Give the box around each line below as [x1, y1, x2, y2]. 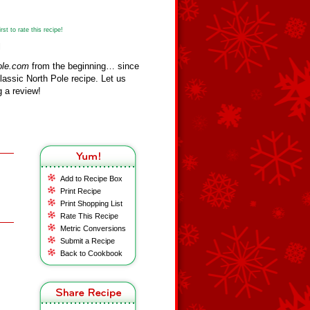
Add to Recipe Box [60, 174, 122, 183]
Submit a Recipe [60, 237, 115, 245]
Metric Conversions [60, 224, 126, 232]
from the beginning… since [29, 61, 139, 71]
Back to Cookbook [60, 249, 122, 257]
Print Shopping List [60, 199, 122, 208]
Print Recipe [60, 187, 101, 195]
